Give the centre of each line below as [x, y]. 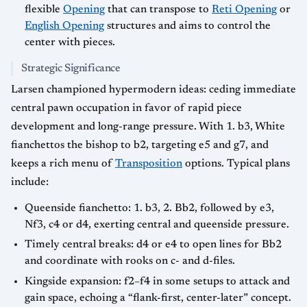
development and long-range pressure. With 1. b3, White [148, 126]
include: [30, 182]
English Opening [64, 26]
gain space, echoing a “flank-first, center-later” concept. [158, 298]
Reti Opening [244, 9]
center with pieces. [70, 42]
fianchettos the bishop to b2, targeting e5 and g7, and [140, 145]
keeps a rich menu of [63, 163]
